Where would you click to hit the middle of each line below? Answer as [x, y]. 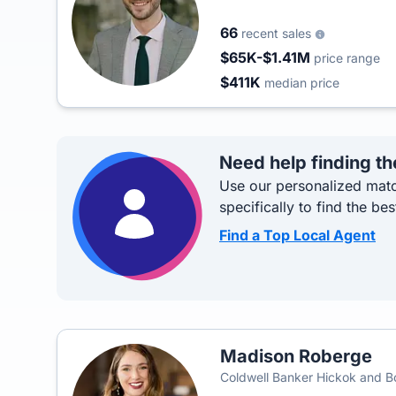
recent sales [278, 33]
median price [302, 83]
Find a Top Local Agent [297, 235]
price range [347, 58]
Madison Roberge [296, 356]
